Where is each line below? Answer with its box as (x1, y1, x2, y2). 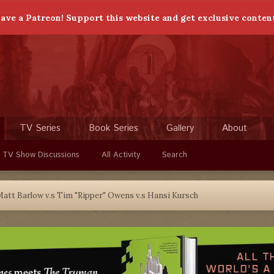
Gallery (166, 122, 194, 135)
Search (162, 149, 187, 161)
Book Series (89, 122, 138, 135)
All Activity (102, 149, 140, 161)
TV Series (20, 122, 61, 135)
